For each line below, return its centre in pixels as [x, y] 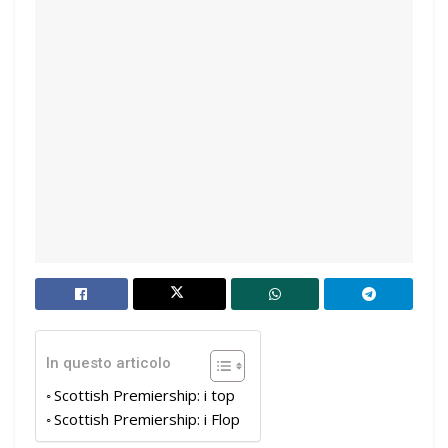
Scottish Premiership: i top [144, 394]
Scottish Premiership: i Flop [147, 418]
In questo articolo [108, 362]
